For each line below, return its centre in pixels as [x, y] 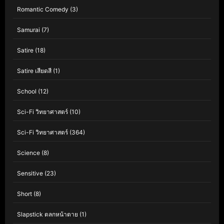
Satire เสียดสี [34, 71]
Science [28, 153]
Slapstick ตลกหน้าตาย [47, 214]
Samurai [28, 30]
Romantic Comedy [43, 9]
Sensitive [30, 173]
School [27, 91]
